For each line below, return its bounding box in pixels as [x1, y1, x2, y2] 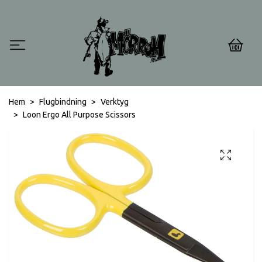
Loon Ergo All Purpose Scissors [23, 110, 136, 120]
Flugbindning [39, 97, 87, 107]
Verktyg [101, 97, 129, 107]
